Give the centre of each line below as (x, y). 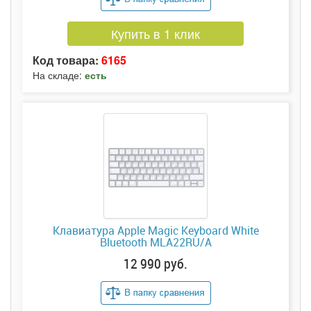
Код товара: (67, 60)
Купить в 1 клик (155, 34)
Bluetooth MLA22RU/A (155, 243)
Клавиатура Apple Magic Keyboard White (155, 231)
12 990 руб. (155, 263)
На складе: (59, 75)
